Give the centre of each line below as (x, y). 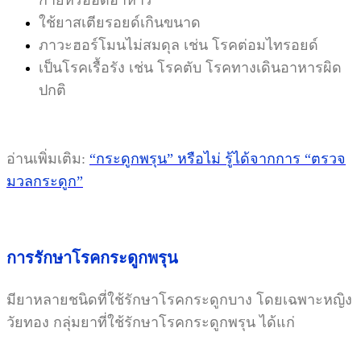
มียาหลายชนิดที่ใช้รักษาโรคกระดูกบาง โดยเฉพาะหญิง (179, 299)
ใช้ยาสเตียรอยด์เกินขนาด (120, 22)
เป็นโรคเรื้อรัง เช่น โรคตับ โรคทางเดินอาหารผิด (190, 67)
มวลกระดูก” (45, 181)
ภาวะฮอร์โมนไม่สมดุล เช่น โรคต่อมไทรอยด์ (178, 45)
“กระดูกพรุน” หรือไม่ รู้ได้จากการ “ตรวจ (218, 158)
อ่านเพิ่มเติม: (48, 158)
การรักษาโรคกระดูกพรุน (92, 257)
